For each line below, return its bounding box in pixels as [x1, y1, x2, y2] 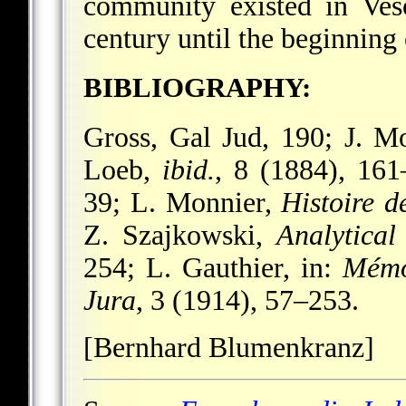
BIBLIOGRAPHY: [83, 72, 311, 104]
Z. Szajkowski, [83, 219, 276, 252]
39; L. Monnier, [83, 187, 282, 219]
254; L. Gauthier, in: [83, 252, 343, 285]
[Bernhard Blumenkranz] [83, 332, 374, 364]
